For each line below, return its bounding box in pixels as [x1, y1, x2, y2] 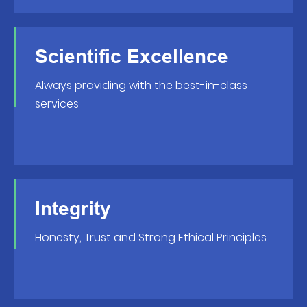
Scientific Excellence [35, 46, 228, 68]
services [35, 96, 79, 112]
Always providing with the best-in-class [35, 77, 247, 94]
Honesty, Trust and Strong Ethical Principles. [35, 230, 268, 246]
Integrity [35, 198, 111, 220]
